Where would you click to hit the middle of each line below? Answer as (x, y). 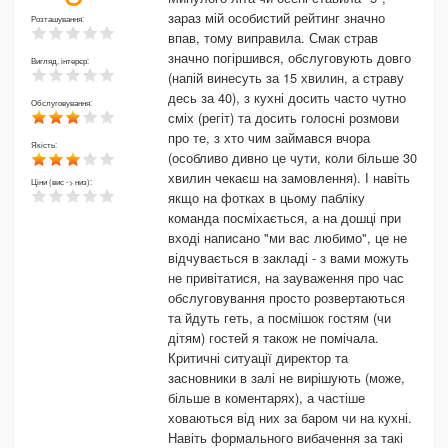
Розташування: (58, 18)
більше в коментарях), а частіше (266, 397)
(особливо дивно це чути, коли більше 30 (292, 157)
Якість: (45, 144)
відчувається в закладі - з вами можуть (288, 257)
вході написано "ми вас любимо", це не (287, 237)
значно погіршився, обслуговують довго (289, 57)
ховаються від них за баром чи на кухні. (290, 417)
